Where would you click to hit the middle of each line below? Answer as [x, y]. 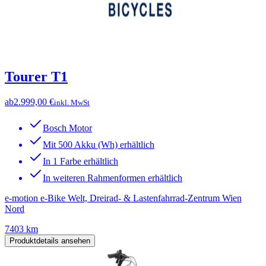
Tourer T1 [36, 77]
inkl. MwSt [72, 103]
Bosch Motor [67, 128]
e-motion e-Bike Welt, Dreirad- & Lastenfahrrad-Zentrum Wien [123, 198]
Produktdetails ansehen [50, 241]
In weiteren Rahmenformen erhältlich [113, 178]
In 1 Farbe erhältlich [80, 161]
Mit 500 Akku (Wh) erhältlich [99, 145]
